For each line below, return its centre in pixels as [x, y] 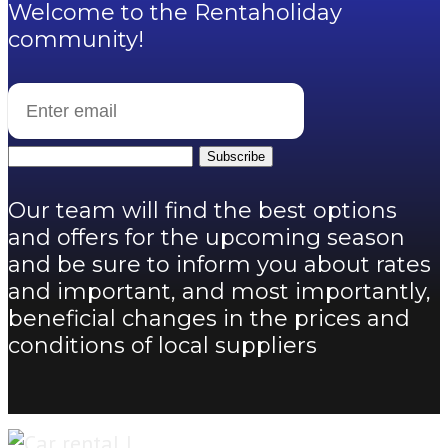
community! [76, 40]
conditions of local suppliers [162, 346]
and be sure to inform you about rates [219, 265]
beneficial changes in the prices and [209, 319]
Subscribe [236, 157]
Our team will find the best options [202, 211]
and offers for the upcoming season [206, 238]
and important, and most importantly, [219, 292]
